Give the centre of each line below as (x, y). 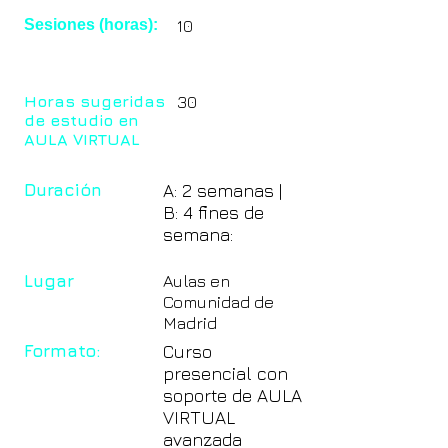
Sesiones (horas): (91, 24)
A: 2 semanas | (222, 190)
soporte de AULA (232, 395)
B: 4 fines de (213, 212)
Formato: (62, 351)
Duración (63, 190)
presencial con (225, 373)
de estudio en (81, 120)
